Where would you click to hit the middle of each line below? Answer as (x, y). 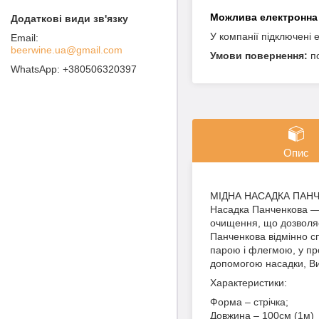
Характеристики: (249, 282)
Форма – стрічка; (249, 302)
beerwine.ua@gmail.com (67, 49)
